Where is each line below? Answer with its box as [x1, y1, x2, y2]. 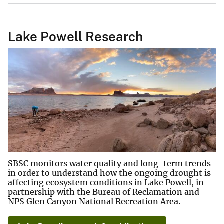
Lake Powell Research [8, 29, 143, 45]
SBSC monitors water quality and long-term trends [8, 158, 211, 168]
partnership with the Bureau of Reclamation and [8, 186, 199, 197]
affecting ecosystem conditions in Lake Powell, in [8, 177, 204, 187]
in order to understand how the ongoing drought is [8, 167, 211, 178]
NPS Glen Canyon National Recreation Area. [8, 196, 180, 206]
